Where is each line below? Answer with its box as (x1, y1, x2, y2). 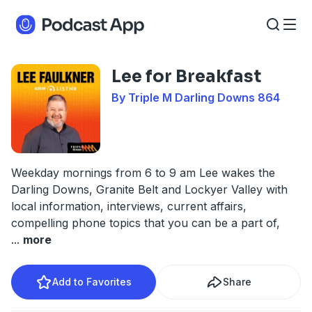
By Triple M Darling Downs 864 (111, 91, 280, 104)
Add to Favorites (52, 276, 132, 288)
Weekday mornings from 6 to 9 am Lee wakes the (11, 166, 275, 180)
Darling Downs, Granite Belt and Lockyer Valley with (11, 182, 288, 196)
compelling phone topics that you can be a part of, (11, 216, 280, 230)
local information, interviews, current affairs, (11, 199, 247, 213)
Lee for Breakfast (111, 66, 261, 87)
